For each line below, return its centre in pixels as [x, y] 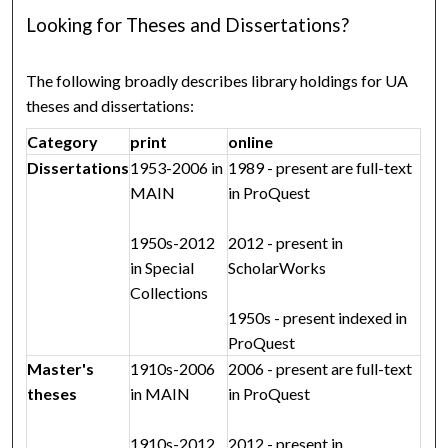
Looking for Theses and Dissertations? [188, 25]
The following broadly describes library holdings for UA [217, 81]
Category [63, 142]
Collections [169, 293]
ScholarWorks [277, 268]
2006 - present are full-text [320, 369]
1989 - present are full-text [320, 168]
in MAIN [160, 394]
